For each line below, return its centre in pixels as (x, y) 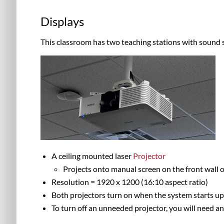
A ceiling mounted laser (92, 155)
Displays (62, 21)
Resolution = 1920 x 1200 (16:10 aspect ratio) (130, 181)
